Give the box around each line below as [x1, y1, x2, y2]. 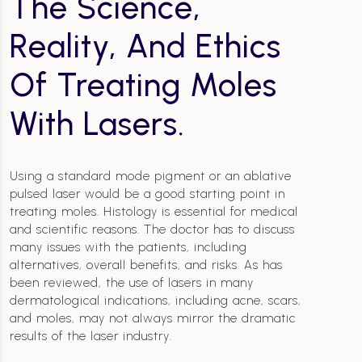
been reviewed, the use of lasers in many [10, 276, 254, 290]
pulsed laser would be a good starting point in [10, 187, 285, 201]
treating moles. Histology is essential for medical [10, 204, 298, 219]
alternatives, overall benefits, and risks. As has [10, 258, 283, 272]
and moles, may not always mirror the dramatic [10, 311, 296, 326]
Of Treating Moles [10, 65, 277, 104]
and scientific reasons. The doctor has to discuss [10, 222, 295, 237]
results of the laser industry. [10, 329, 172, 343]
